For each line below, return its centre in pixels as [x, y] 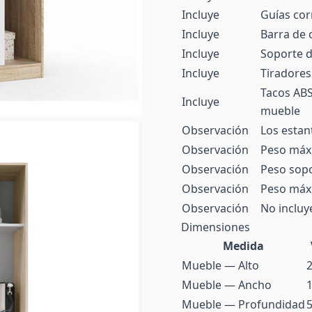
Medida [243, 246]
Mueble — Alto [220, 265]
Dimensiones [216, 227]
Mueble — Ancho [227, 285]
